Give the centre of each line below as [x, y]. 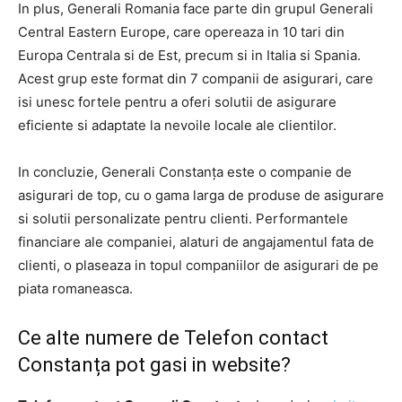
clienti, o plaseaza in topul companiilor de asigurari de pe [198, 265]
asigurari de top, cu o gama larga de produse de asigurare [201, 195]
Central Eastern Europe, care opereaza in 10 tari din [181, 31]
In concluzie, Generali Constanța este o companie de [185, 171]
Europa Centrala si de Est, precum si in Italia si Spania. [189, 55]
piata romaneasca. [75, 288]
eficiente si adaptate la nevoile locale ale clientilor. [177, 125]
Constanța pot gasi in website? [154, 364]
